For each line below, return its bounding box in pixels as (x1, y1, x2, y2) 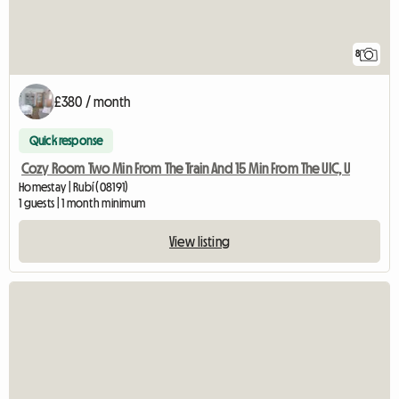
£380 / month (54, 94, 130, 110)
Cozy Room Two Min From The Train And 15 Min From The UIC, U (21, 161, 351, 176)
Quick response (29, 134, 103, 148)
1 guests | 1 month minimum (19, 197, 146, 210)
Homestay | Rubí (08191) (19, 181, 129, 194)
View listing (169, 234, 230, 249)
